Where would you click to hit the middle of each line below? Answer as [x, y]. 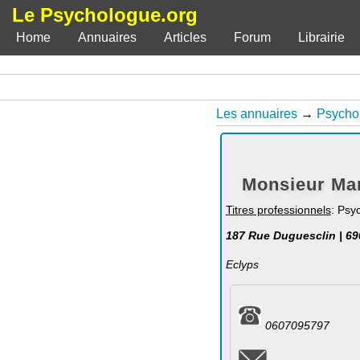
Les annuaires [256, 114]
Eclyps [242, 264]
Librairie [321, 37]
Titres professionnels [278, 210]
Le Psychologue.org [105, 15]
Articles [185, 37]
